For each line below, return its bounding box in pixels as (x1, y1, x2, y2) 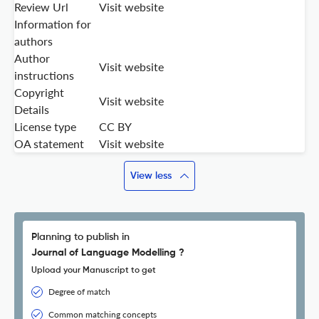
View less (130, 171, 172, 182)
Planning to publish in (31, 232, 130, 243)
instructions (14, 68, 74, 83)
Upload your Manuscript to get (31, 266, 156, 276)
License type (14, 120, 76, 134)
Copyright (14, 85, 64, 100)
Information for (14, 17, 91, 31)
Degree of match (48, 286, 110, 298)
